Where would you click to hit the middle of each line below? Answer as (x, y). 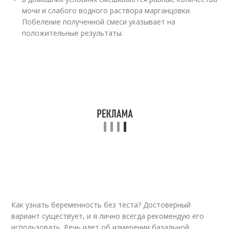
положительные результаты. (73, 33)
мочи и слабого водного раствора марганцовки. (107, 10)
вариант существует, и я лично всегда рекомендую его (108, 216)
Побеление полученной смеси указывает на (99, 22)
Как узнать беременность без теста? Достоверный (101, 205)
